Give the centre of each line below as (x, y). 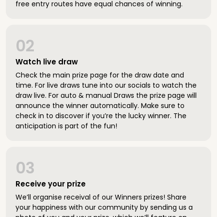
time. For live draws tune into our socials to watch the (106, 85)
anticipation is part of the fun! (66, 126)
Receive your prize (51, 184)
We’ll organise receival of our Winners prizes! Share (101, 197)
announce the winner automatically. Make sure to (100, 106)
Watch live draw (47, 62)
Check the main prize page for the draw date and (100, 75)
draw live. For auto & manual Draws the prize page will (106, 95)
